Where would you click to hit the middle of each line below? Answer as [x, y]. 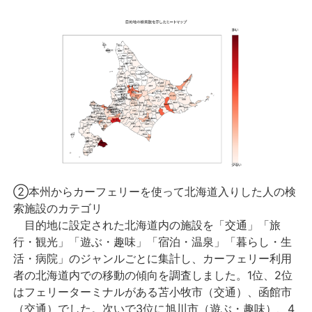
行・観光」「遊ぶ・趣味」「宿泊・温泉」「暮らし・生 [153, 242]
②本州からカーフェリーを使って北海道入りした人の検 [155, 192]
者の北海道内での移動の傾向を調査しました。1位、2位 [153, 275]
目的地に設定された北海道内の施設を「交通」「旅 [147, 225]
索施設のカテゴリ [58, 209]
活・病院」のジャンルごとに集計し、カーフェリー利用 [153, 259]
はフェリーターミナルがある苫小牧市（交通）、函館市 [153, 292]
